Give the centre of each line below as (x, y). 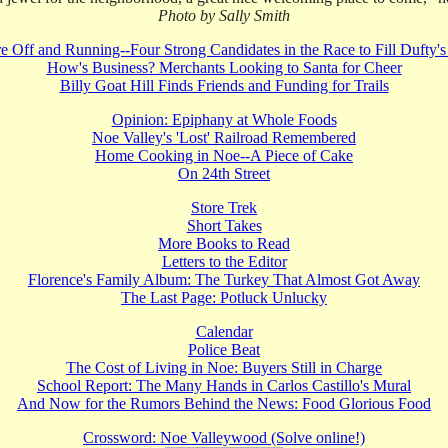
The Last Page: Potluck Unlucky (224, 297)
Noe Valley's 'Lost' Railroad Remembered (224, 137)
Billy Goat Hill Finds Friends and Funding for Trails (224, 85)
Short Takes (224, 225)
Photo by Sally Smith (224, 15)
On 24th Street (224, 173)
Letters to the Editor (224, 261)
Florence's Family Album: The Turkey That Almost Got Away (224, 279)
